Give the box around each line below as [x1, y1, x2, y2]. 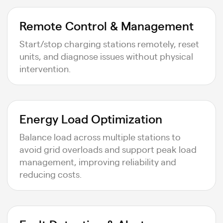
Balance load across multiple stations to [19, 130, 181, 142]
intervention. [19, 62, 71, 74]
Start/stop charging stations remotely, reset [19, 37, 199, 49]
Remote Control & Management [19, 17, 194, 33]
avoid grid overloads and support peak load [19, 143, 197, 155]
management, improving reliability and [19, 155, 176, 167]
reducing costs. [19, 168, 82, 180]
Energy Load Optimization [19, 110, 162, 126]
